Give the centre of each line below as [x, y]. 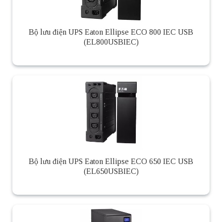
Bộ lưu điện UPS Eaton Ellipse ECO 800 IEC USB [111, 32]
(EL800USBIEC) [111, 42]
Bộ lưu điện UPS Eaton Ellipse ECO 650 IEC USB [111, 161]
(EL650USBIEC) [111, 171]
